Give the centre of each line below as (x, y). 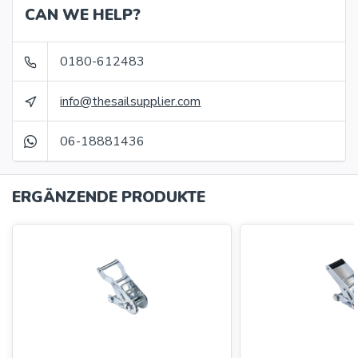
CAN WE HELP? (83, 15)
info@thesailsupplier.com (131, 101)
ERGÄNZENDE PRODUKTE (109, 197)
